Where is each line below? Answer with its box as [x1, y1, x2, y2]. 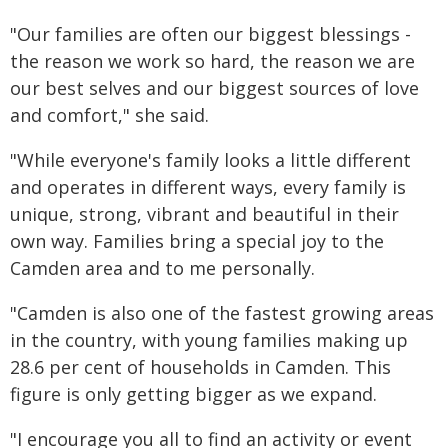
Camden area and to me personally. [10, 255, 315, 280]
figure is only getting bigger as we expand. [10, 381, 377, 406]
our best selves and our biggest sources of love [10, 75, 419, 100]
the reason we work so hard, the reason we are [10, 48, 415, 73]
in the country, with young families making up [10, 327, 408, 352]
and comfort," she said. [10, 102, 209, 127]
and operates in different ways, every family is [10, 174, 406, 199]
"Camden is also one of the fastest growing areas [10, 300, 434, 325]
